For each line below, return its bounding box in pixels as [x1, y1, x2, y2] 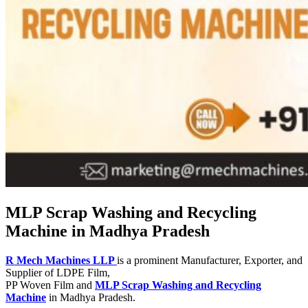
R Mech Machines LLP [5, 254, 117, 267]
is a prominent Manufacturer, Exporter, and [117, 254, 302, 267]
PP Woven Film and [5, 279, 95, 291]
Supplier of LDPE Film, [5, 267, 110, 279]
